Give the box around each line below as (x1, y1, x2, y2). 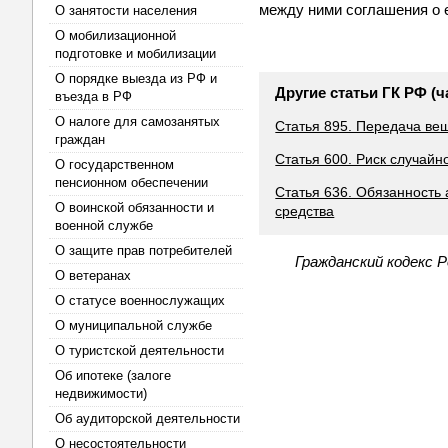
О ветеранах (55, 268, 131, 283)
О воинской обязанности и (55, 200, 214, 215)
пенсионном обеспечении (55, 175, 208, 190)
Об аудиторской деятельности (55, 411, 240, 426)
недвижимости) (55, 386, 147, 401)
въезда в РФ (55, 89, 132, 104)
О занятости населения (55, 3, 197, 18)
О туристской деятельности (55, 343, 224, 358)
